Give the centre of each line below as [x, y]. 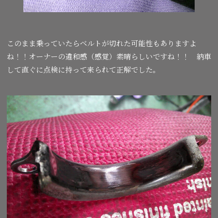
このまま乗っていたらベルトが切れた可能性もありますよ [102, 43]
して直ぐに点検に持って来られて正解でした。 [83, 70]
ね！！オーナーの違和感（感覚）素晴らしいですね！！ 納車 [109, 56]
